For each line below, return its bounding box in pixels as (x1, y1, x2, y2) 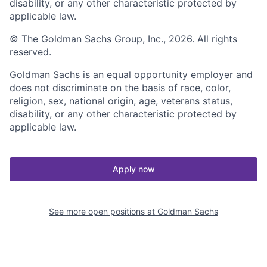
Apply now (112, 163, 155, 174)
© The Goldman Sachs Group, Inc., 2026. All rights (10, 32, 237, 45)
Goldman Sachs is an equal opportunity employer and (10, 68, 253, 80)
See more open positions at (49, 206, 157, 216)
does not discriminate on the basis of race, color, (10, 81, 231, 94)
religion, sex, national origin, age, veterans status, (10, 94, 232, 107)
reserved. (10, 45, 51, 58)
